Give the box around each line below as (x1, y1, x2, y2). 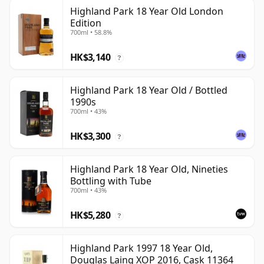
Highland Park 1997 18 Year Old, (70, 242, 213, 255)
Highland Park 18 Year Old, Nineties (70, 163, 228, 176)
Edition (70, 16, 101, 30)
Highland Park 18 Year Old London (70, 5, 223, 18)
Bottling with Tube (70, 174, 151, 188)
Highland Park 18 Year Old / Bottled (70, 84, 227, 97)
